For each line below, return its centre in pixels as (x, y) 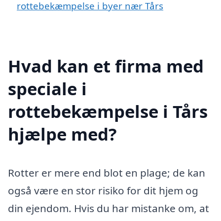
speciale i (47, 88)
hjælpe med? (62, 134)
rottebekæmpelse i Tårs (108, 111)
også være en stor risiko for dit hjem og (103, 190)
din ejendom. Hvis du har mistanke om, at (109, 208)
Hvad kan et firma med (106, 66)
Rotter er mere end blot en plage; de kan (107, 172)
